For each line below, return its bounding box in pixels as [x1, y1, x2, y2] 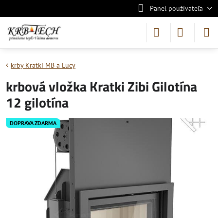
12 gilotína [6, 92, 69, 113]
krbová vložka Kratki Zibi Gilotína [6, 76, 197, 97]
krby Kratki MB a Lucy [11, 61, 75, 70]
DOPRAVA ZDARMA [10, 119, 56, 127]
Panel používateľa [149, 4, 203, 13]
